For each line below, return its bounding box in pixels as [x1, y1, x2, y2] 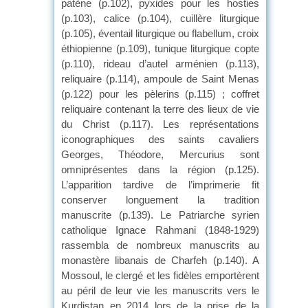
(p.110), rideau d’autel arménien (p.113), [61, 57, 259, 69]
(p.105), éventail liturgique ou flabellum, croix [61, 27, 259, 39]
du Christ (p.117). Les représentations [61, 118, 259, 130]
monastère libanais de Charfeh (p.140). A [61, 254, 259, 266]
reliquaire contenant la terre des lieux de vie [61, 102, 259, 115]
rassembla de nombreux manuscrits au [61, 239, 259, 251]
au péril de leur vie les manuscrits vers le [61, 284, 259, 296]
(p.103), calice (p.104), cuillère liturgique [61, 12, 259, 24]
